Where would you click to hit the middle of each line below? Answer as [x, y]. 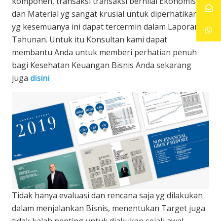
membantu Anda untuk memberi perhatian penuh [104, 52]
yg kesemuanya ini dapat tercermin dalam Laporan [106, 26]
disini [40, 78]
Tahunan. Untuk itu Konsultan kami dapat [90, 39]
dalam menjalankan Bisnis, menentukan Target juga [109, 208]
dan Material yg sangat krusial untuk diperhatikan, [106, 14]
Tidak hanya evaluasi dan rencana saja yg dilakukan [107, 196]
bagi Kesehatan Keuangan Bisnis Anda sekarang [102, 65]
